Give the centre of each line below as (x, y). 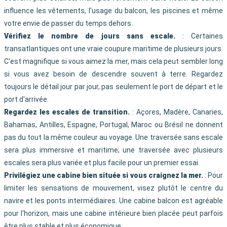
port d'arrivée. (26, 100)
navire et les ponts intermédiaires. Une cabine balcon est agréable (113, 201)
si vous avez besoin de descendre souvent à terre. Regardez (113, 74)
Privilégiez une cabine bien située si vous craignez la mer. (104, 176)
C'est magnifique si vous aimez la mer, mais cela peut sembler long (113, 62)
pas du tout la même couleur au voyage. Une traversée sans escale (113, 138)
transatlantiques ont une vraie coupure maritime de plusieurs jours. (113, 49)
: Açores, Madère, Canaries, (176, 112)
